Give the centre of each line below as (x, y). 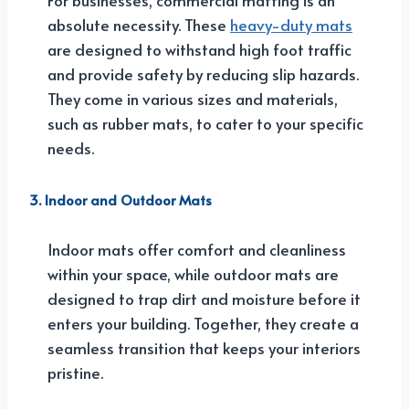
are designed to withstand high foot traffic (199, 49)
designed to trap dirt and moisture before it (204, 298)
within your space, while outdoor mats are (193, 273)
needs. (71, 147)
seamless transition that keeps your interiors (204, 347)
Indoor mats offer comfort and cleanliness (197, 249)
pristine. (75, 372)
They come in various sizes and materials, (193, 98)
